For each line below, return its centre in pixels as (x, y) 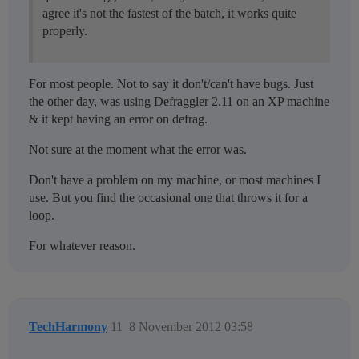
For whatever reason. (82, 246)
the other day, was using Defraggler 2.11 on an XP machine (179, 102)
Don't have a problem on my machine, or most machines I (175, 180)
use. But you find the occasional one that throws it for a (168, 198)
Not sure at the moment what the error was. (138, 150)
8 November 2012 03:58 (191, 327)
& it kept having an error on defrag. (118, 119)
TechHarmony (68, 327)
